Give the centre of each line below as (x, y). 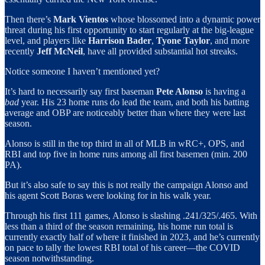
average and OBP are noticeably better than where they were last (125, 112)
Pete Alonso (180, 91)
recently (21, 51)
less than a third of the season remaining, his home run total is (119, 226)
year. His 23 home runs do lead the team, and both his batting (135, 102)
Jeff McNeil (60, 51)
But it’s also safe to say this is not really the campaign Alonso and (126, 185)
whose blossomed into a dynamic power (184, 19)
